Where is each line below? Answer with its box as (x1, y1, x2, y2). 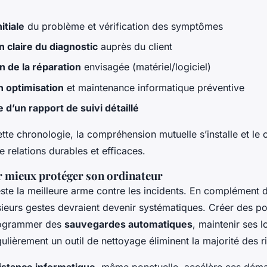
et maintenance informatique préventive (64, 81, 244, 94)
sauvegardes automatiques (64, 218, 193, 231)
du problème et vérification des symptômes (24, 20, 223, 32)
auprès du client (98, 40, 172, 52)
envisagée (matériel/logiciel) (81, 61, 211, 73)
